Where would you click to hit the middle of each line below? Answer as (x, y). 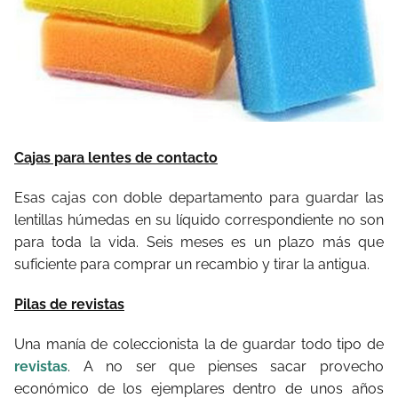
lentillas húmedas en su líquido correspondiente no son (199, 219)
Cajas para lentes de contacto (116, 157)
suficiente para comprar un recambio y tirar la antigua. (192, 264)
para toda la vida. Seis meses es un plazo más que (199, 242)
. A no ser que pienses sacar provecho (226, 366)
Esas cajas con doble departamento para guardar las (199, 197)
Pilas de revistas (69, 304)
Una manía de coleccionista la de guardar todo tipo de (199, 344)
